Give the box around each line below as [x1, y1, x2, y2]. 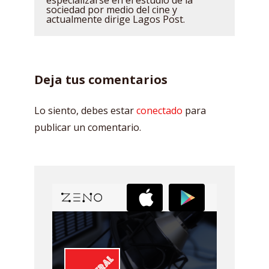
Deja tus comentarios [34, 71, 168, 88]
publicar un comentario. [34, 121, 141, 134]
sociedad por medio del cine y [46, 3, 177, 16]
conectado [136, 104, 183, 117]
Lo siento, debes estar [34, 104, 136, 117]
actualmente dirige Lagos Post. [46, 13, 185, 26]
